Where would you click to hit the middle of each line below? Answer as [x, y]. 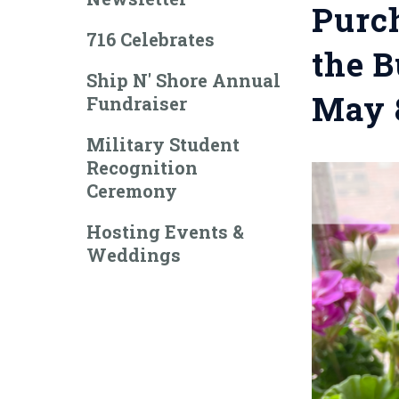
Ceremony [132, 191]
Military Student [163, 144]
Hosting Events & [165, 232]
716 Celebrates [151, 39]
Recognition [142, 167]
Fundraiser [137, 103]
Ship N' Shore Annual [183, 80]
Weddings [134, 255]
